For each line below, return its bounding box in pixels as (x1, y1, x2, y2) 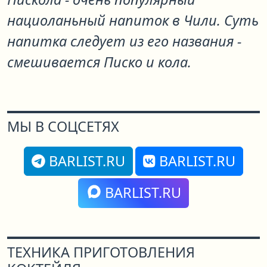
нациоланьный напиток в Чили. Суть (7, 11, 259, 30)
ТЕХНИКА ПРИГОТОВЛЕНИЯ (7, 243, 195, 262)
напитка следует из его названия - (7, 32, 241, 51)
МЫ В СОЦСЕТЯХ (7, 117, 119, 136)
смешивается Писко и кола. (7, 52, 191, 72)
